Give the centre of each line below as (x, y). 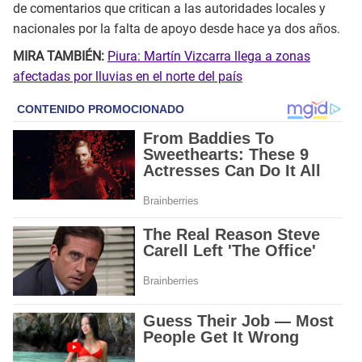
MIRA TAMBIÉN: (60, 56)
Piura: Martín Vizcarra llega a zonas (209, 56)
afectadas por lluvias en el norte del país (128, 76)
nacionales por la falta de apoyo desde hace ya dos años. (177, 28)
